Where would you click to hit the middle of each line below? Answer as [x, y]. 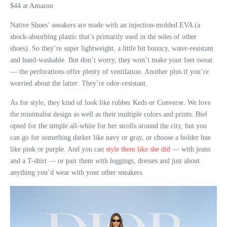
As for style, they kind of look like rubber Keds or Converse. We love [110, 102]
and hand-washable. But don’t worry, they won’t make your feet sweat [111, 60]
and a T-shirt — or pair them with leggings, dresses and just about [105, 161]
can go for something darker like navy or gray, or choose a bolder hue [110, 137]
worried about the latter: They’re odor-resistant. [79, 83]
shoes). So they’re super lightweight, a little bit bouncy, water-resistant [112, 48]
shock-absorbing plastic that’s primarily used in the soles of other [103, 36]
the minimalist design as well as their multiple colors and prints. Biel [109, 114]
